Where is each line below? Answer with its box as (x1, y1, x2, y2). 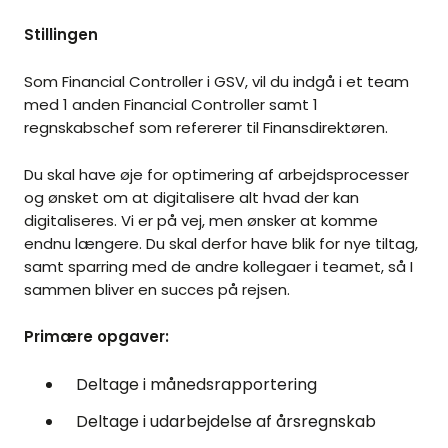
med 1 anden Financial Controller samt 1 (24, 94, 318, 116)
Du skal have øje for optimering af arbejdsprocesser (24, 164, 409, 186)
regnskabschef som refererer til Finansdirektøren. (24, 117, 388, 139)
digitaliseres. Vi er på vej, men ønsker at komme (24, 210, 378, 232)
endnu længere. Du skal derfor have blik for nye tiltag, (24, 233, 418, 255)
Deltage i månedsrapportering (76, 373, 317, 397)
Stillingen (24, 24, 98, 46)
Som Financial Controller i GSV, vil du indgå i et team (24, 71, 409, 93)
